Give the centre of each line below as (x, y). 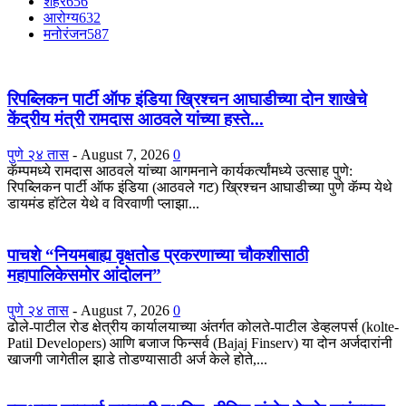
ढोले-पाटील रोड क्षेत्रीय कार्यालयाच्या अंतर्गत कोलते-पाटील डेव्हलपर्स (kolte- (203, 326)
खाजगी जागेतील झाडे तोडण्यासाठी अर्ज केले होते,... (137, 359)
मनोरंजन (65, 34)
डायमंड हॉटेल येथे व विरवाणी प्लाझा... (103, 204)
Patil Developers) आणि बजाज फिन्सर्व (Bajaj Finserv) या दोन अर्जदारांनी (200, 343)
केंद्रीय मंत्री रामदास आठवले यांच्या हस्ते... (135, 120)
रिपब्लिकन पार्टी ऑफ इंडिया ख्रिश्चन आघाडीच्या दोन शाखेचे (187, 100)
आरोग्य (61, 17)
